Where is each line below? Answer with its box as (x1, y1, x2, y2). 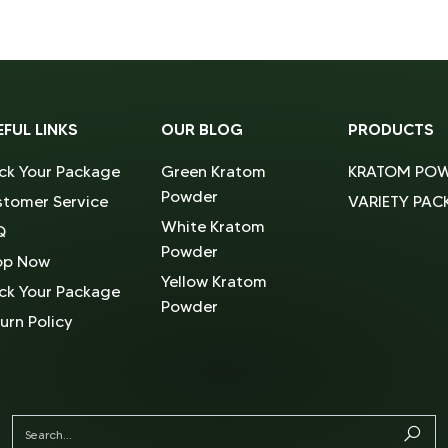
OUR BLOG (161, 119, 244, 139)
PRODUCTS (347, 119, 434, 139)
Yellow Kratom (161, 272, 268, 291)
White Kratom (161, 217, 266, 236)
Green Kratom (161, 162, 267, 181)
